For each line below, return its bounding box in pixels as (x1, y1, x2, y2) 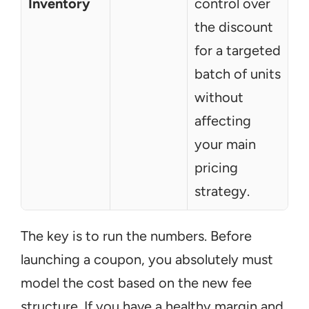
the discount (195, 19, 273, 35)
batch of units (195, 66, 281, 82)
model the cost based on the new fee (21, 275, 252, 291)
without (195, 89, 243, 106)
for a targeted (195, 42, 281, 59)
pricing (195, 159, 238, 176)
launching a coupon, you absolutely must (21, 251, 273, 268)
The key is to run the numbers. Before (21, 228, 252, 244)
